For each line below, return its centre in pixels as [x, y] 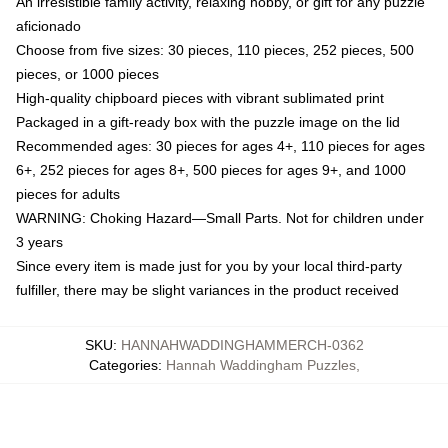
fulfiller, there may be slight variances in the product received [207, 289]
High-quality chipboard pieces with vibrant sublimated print [200, 97]
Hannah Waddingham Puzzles [260, 364]
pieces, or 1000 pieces [87, 73]
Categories [123, 364]
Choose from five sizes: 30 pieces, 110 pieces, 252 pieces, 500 [215, 49]
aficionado [48, 25]
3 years [39, 241]
